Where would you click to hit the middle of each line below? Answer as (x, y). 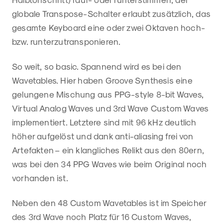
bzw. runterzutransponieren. (67, 42)
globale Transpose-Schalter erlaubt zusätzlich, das (111, 14)
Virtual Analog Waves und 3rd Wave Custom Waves (111, 108)
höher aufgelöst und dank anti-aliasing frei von (103, 136)
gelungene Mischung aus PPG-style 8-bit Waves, (108, 94)
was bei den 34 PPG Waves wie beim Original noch (110, 164)
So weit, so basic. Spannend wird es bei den (97, 66)
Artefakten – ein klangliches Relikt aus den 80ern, (108, 150)
